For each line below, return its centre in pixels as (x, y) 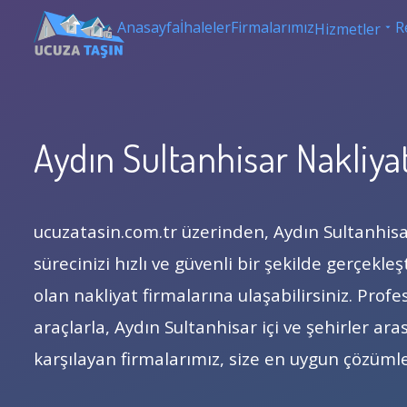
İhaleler (206, 27)
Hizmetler (348, 29)
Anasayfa (149, 27)
